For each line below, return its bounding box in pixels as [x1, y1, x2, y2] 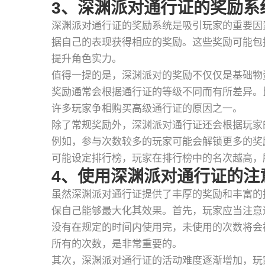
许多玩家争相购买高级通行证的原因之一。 [51, 103, 243, 114]
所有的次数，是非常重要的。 [51, 238, 182, 250]
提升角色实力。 [51, 53, 122, 64]
